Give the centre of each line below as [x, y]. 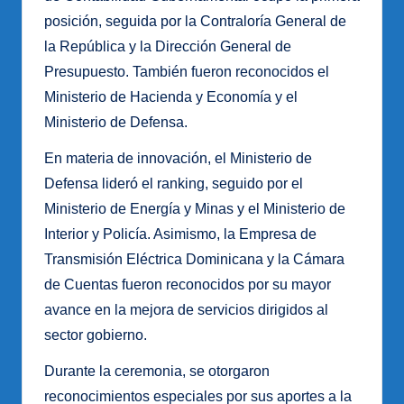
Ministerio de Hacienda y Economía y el [171, 97]
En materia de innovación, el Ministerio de [178, 159]
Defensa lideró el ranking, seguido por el [174, 184]
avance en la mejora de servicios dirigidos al [186, 310]
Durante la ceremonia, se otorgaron [157, 372]
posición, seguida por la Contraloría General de [195, 22]
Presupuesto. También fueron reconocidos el [187, 72]
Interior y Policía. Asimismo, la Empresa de [180, 234]
